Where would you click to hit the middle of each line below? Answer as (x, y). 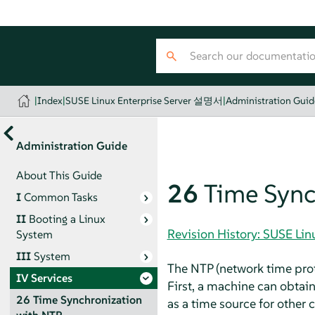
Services (51, 278)
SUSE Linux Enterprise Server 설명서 (144, 101)
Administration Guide (71, 146)
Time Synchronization (87, 300)
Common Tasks (60, 197)
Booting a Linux (67, 219)
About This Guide (59, 175)
